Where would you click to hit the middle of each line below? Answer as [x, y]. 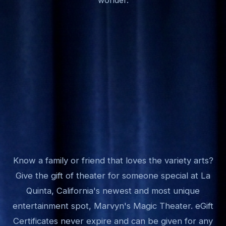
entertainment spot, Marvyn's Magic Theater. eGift [113, 206]
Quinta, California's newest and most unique [113, 190]
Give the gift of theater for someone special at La [113, 175]
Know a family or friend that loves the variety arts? [113, 160]
